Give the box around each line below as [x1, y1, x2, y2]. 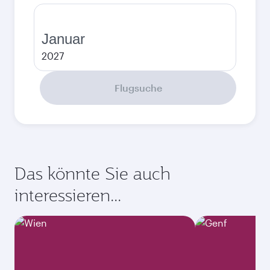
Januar [42, 31, 85, 47]
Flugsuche [114, 82, 162, 93]
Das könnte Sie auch [14, 162, 171, 184]
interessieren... [14, 184, 121, 206]
